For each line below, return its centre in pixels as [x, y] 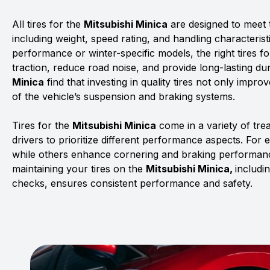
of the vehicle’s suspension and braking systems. [124, 96]
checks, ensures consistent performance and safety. [132, 183]
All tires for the [48, 24]
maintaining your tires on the [79, 169]
